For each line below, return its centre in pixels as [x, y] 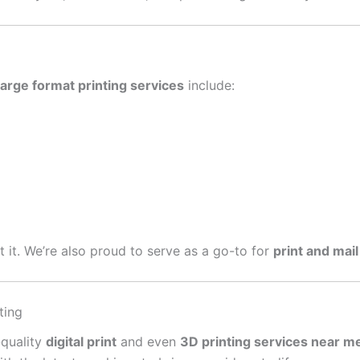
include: [209, 85]
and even [148, 342]
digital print [81, 342]
